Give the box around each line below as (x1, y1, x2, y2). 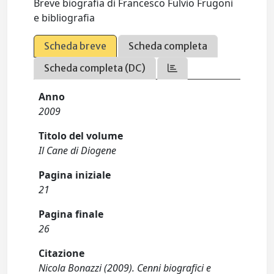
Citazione (39, 246, 85, 260)
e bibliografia (34, 11, 95, 24)
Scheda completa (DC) (44, 62, 146, 74)
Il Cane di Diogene (39, 144, 117, 157)
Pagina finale (39, 207, 104, 221)
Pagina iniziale (39, 168, 111, 182)
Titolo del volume (39, 129, 124, 143)
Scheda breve (44, 40, 107, 52)
